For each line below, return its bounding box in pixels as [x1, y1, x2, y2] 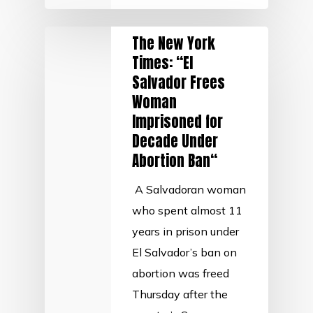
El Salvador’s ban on [132, 245, 237, 259]
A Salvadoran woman [132, 182, 246, 196]
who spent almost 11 [132, 203, 242, 217]
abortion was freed [132, 266, 229, 280]
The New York [132, 32, 215, 54]
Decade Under [132, 130, 218, 152]
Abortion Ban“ [132, 150, 217, 172]
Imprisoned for [132, 110, 223, 133]
